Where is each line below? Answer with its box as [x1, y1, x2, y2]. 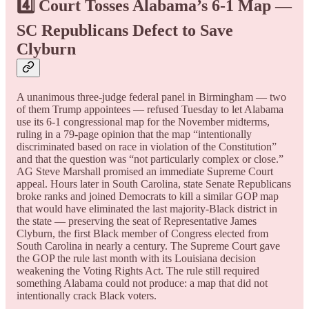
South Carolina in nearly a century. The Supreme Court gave [17, 239, 280, 252]
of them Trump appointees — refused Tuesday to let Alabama [17, 103, 283, 115]
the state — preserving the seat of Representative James [17, 215, 257, 227]
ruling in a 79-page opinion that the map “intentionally [17, 128, 252, 140]
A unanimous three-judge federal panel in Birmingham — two [17, 90, 286, 103]
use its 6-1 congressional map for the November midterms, [17, 115, 270, 128]
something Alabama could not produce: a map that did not [17, 277, 268, 289]
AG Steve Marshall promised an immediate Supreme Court [17, 165, 273, 177]
